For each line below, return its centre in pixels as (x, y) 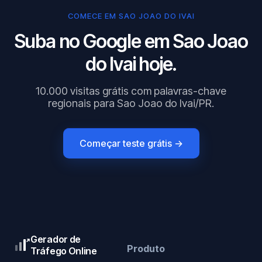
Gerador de (56, 239)
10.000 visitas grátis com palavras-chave (131, 91)
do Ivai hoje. (131, 64)
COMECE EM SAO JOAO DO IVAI (131, 16)
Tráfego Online (64, 251)
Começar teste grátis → (131, 143)
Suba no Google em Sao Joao (131, 41)
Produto (146, 249)
